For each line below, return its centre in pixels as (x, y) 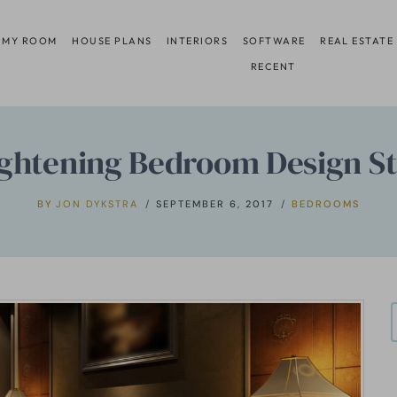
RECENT (273, 66)
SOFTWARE (274, 40)
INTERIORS (198, 40)
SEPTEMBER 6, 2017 (215, 203)
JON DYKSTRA (97, 203)
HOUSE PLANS (112, 40)
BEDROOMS (326, 203)
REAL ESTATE (357, 40)
